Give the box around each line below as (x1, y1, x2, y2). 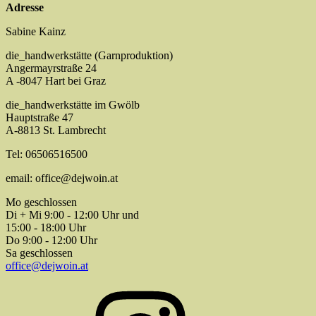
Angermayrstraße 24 (6, 61, 97, 74)
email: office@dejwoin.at (6, 171, 118, 184)
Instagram (33, 282, 77, 295)
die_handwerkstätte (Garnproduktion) (6, 49, 173, 61)
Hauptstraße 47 (6, 111, 73, 123)
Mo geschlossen (6, 195, 77, 208)
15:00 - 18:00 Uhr (6, 221, 86, 233)
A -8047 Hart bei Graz (6, 74, 106, 87)
